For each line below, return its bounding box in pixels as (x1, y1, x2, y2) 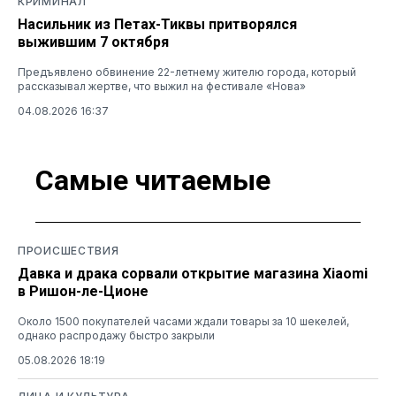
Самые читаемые (35, 164, 270, 198)
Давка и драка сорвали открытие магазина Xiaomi (18, 264, 368, 282)
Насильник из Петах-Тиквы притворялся (18, 15, 297, 33)
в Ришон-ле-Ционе (18, 282, 148, 300)
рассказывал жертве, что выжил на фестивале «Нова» (18, 79, 306, 93)
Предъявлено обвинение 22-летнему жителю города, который (18, 65, 356, 79)
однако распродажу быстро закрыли (18, 328, 215, 342)
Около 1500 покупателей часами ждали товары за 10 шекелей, (18, 314, 349, 328)
